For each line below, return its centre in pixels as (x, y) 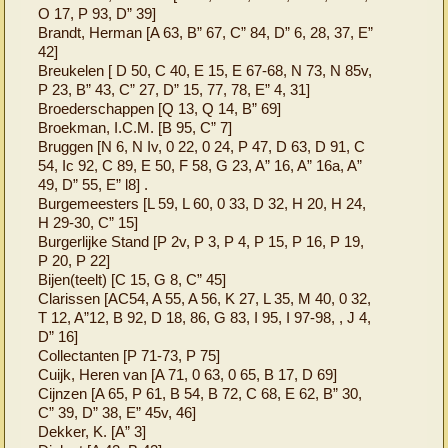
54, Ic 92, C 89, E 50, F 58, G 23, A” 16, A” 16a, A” (200, 165)
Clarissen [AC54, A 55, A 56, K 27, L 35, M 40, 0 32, (205, 298)
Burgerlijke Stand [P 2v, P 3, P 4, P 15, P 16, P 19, (201, 241)
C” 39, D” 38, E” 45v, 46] (117, 412)
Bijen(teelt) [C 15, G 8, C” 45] (132, 279)
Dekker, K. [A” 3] (92, 431)
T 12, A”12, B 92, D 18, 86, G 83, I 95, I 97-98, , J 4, (205, 317)
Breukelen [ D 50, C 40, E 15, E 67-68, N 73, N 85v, (205, 70)
